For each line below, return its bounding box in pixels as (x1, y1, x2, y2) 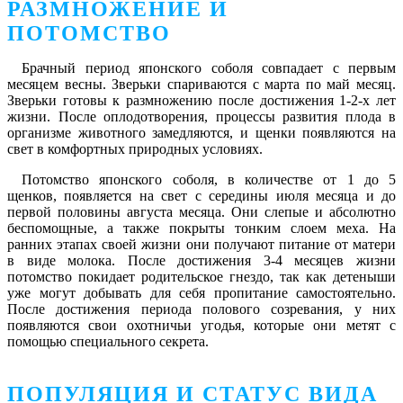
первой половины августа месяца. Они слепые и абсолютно (7, 204, 396, 220)
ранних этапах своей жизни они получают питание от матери (7, 237, 396, 253)
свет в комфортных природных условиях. (7, 141, 263, 157)
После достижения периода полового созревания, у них (7, 301, 396, 318)
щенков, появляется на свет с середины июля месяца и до (7, 188, 396, 204)
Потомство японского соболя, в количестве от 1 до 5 (22, 172, 396, 188)
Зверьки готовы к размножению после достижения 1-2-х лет (7, 93, 396, 109)
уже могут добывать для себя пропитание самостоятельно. (7, 285, 396, 301)
